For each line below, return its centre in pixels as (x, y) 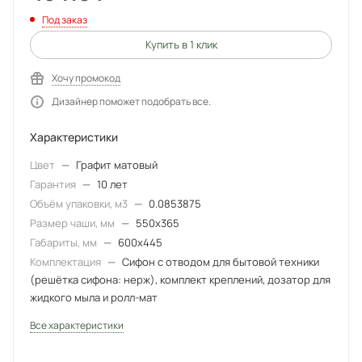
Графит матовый (117, 165)
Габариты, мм (65, 243)
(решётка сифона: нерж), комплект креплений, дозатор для (180, 280)
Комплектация (67, 262)
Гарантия (54, 185)
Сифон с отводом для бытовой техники (221, 262)
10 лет (112, 185)
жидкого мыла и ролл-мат (94, 298)
